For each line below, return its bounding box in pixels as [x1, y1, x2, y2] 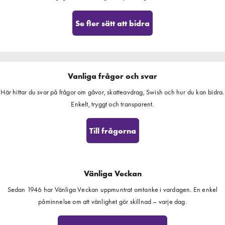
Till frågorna [89, 125, 136, 136]
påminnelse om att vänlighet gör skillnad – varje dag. [38, 197, 187, 206]
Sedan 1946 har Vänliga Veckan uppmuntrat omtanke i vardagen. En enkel [7, 185, 218, 194]
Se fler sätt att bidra [75, 18, 150, 29]
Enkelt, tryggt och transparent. [71, 99, 154, 108]
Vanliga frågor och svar [68, 71, 157, 81]
